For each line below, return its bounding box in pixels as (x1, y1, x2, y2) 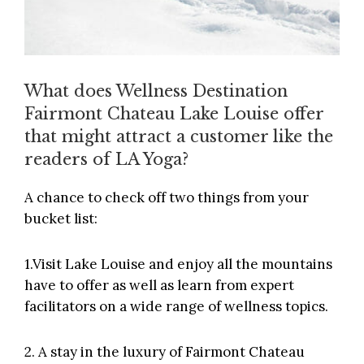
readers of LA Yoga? (24, 149, 188, 169)
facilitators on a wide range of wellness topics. (24, 297, 328, 315)
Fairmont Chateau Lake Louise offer (24, 103, 323, 123)
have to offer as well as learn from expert (24, 275, 294, 294)
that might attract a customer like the (24, 126, 333, 146)
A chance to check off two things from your (24, 188, 309, 206)
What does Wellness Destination (24, 80, 288, 101)
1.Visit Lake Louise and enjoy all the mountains (24, 254, 332, 273)
